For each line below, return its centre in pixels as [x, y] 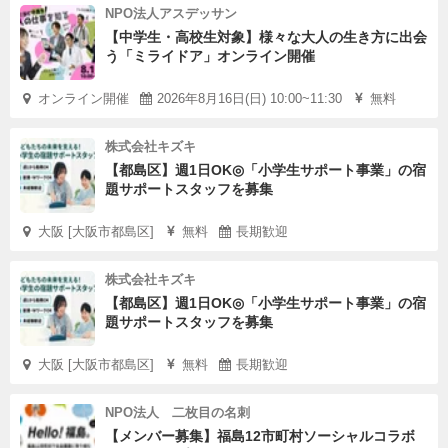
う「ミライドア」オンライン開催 [210, 56]
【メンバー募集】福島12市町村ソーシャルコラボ [260, 436]
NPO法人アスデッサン [171, 13]
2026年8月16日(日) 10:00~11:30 [249, 98]
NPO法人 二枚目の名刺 [177, 412]
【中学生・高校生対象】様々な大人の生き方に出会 [266, 37]
